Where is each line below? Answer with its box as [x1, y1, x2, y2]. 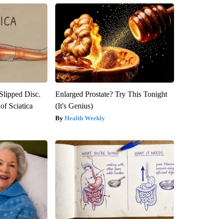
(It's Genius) [55, 102, 93, 110]
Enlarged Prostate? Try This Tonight [55, 90, 167, 99]
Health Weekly [64, 114, 105, 122]
